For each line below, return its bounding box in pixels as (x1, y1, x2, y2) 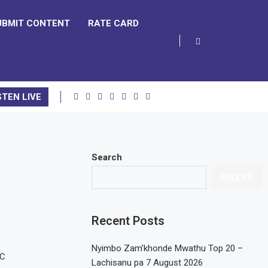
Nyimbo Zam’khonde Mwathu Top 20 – (92, 243, 243, 254)
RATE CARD (88, 18, 139, 29)
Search (92, 152, 123, 163)
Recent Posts (92, 214, 165, 228)
